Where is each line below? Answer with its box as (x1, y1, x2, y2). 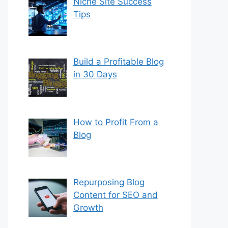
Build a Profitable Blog (73, 56, 164, 67)
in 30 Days (73, 69, 117, 80)
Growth (73, 203, 103, 213)
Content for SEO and (73, 190, 158, 201)
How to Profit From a (73, 117, 158, 127)
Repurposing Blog (73, 177, 145, 188)
